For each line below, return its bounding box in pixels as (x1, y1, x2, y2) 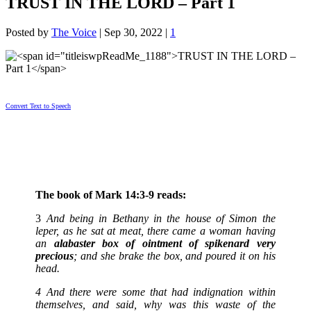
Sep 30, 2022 (104, 26, 162, 39)
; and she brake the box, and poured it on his (74, 250, 276, 262)
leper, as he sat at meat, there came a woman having (35, 225, 276, 237)
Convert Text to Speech (6, 102, 71, 110)
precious (35, 250, 74, 262)
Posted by (6, 26, 51, 39)
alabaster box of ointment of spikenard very (53, 237, 276, 250)
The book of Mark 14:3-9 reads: (35, 189, 187, 201)
